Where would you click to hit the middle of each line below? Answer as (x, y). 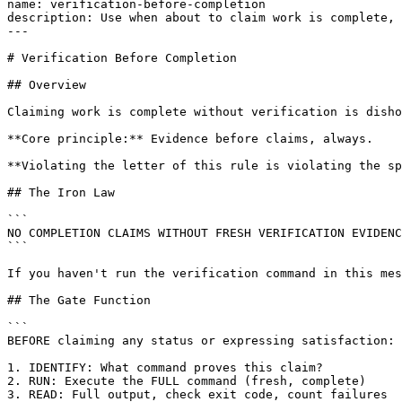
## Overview (47, 85)
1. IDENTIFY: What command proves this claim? (165, 368)
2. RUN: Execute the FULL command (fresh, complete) (187, 381)
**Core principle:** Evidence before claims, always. (190, 139)
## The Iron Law (61, 193)
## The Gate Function (79, 301)
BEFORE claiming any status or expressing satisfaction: (201, 341)
